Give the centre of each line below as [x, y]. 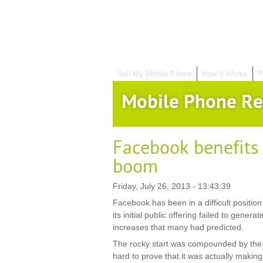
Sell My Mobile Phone [155, 74]
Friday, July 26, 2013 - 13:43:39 [172, 186]
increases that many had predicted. [178, 227]
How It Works [225, 74]
